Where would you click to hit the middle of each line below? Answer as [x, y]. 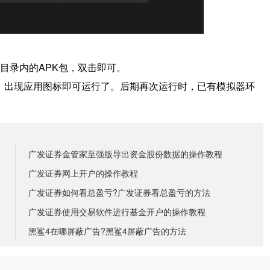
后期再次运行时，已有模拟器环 [187, 86]
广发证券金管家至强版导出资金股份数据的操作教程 [125, 154]
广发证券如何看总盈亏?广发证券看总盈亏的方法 [119, 193]
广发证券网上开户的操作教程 [83, 173]
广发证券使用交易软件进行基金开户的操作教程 [117, 212]
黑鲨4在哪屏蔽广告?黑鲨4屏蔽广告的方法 [107, 231]
